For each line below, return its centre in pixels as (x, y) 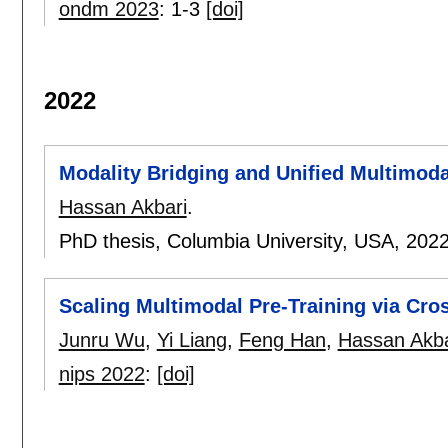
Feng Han (282, 340)
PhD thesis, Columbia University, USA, (232, 240)
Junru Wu (101, 340)
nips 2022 (101, 374)
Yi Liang (191, 340)
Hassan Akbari (122, 206)
